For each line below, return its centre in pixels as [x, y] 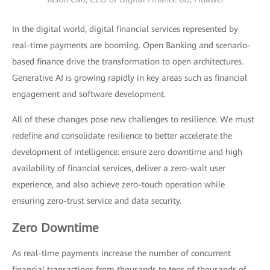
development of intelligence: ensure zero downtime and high [127, 152]
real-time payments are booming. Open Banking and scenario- [131, 46]
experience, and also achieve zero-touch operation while [118, 185]
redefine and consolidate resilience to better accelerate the [122, 136]
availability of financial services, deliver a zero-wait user [119, 168]
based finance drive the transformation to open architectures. [128, 62]
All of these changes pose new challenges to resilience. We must [133, 120]
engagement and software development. [89, 94]
